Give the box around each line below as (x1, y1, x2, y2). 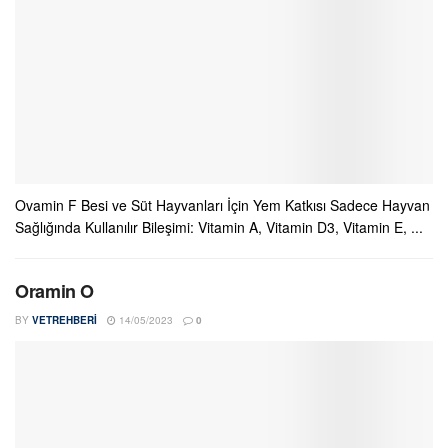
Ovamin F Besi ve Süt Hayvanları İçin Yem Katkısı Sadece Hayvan (15, 195, 430, 215)
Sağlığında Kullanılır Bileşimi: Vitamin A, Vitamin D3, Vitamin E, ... (15, 217, 423, 237)
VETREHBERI (32, 313, 97, 327)
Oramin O (15, 278, 95, 304)
